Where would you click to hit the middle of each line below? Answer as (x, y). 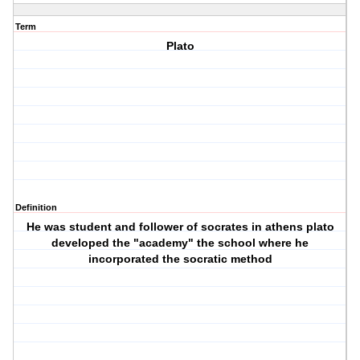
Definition (36, 208)
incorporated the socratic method (180, 259)
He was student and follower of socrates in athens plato (180, 227)
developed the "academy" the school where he (180, 243)
